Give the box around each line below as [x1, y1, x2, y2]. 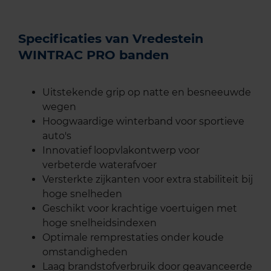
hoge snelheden [42, 188, 122, 200]
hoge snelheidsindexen [42, 217, 157, 229]
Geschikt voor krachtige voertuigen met [42, 203, 237, 215]
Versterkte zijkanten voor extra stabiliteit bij [42, 174, 253, 186]
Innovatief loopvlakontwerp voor [42, 145, 200, 157]
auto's [42, 130, 71, 142]
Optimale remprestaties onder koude [42, 232, 224, 244]
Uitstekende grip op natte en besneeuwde [42, 87, 251, 99]
